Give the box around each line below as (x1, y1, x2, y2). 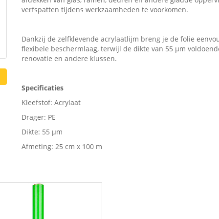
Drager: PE (22, 112, 56, 122)
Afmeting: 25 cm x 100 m (22, 141, 102, 151)
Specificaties (22, 83, 64, 92)
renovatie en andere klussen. (22, 53, 117, 63)
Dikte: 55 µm (22, 127, 63, 136)
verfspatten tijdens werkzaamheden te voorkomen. (22, 4, 188, 14)
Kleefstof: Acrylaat (22, 97, 81, 107)
